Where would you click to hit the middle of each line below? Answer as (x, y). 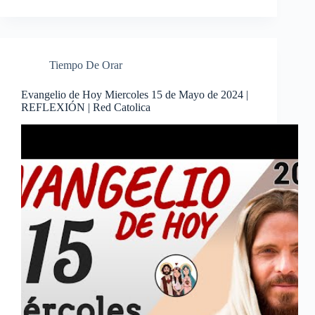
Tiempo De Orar (86, 65)
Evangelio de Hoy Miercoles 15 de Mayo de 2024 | (135, 95)
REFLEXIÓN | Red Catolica (86, 108)
